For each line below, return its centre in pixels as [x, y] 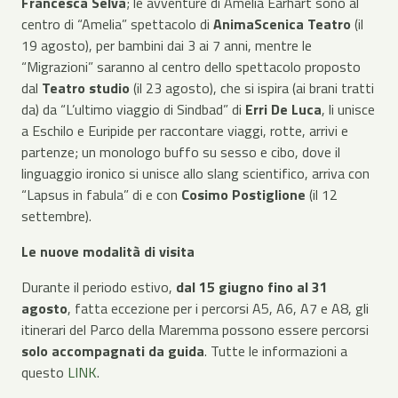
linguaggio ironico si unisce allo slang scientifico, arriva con [195, 173]
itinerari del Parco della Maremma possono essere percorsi [195, 330]
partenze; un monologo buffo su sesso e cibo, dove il [181, 152]
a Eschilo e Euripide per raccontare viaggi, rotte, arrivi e [185, 131]
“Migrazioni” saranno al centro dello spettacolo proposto [191, 67]
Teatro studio [86, 88]
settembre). [58, 216]
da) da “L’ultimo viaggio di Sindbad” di [133, 109]
